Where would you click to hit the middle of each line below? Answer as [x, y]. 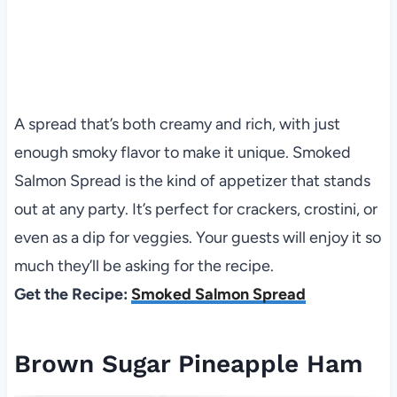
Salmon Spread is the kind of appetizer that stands [192, 181]
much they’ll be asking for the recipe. [144, 266]
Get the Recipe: [72, 295]
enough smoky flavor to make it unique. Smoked [182, 153]
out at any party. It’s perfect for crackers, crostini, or [195, 210]
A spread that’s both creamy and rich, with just [177, 125]
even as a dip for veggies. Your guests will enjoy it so [197, 238]
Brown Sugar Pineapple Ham [188, 364]
